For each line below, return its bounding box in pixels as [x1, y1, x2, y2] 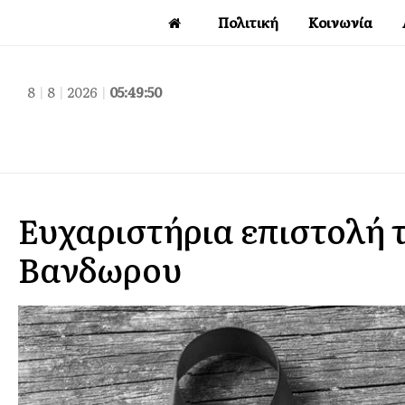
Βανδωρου [18, 244, 182, 292]
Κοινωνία [308, 12, 372, 33]
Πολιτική [218, 12, 278, 33]
